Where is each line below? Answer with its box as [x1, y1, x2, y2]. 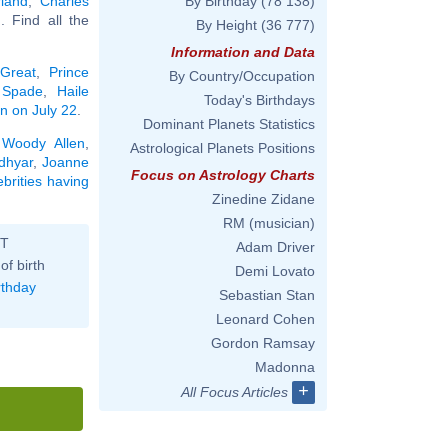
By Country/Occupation [169, 68, 315, 84]
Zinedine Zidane [212, 191, 315, 207]
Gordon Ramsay [211, 335, 315, 351]
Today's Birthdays [204, 92, 315, 108]
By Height [196, 17, 257, 33]
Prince [49, 63, 90, 80]
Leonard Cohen [216, 311, 315, 327]
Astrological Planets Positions [130, 140, 315, 156]
